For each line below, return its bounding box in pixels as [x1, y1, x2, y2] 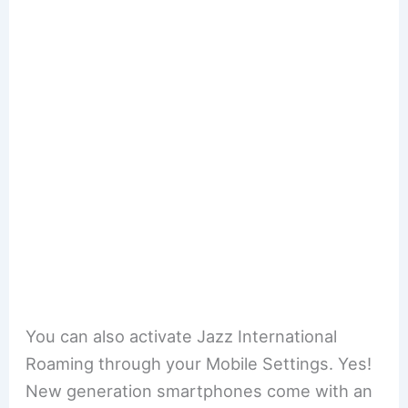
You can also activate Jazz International [25, 325, 338, 346]
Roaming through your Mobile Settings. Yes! [25, 352, 372, 373]
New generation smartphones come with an [25, 380, 373, 401]
